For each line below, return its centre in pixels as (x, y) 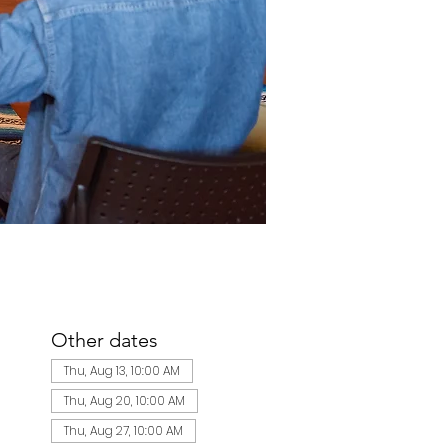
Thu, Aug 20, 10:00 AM (124, 400)
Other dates (104, 340)
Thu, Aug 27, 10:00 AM (123, 430)
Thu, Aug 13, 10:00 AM (121, 370)
